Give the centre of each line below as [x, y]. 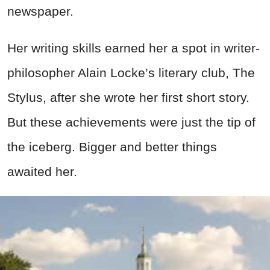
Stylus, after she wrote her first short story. [128, 97]
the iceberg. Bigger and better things [112, 146]
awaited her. [42, 171]
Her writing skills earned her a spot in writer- [133, 48]
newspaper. [40, 11]
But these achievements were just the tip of [131, 122]
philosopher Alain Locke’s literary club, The [131, 72]
